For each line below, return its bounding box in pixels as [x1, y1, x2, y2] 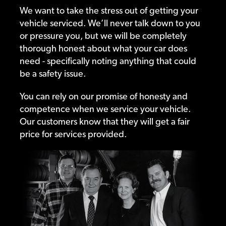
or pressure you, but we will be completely [19, 30, 187, 41]
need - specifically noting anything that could [19, 55, 196, 67]
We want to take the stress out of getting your [19, 5, 198, 16]
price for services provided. [19, 129, 127, 140]
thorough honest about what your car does [19, 43, 187, 54]
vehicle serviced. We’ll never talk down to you [19, 18, 200, 29]
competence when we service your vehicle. [19, 103, 191, 115]
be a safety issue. [19, 68, 86, 79]
